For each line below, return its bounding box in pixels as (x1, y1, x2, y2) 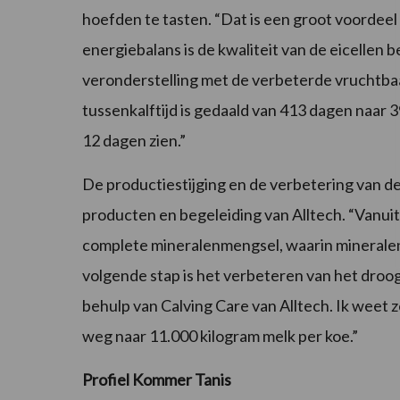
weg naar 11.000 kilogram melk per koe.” (82, 326, 358, 346)
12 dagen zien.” (82, 130, 186, 151)
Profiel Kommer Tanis (82, 370, 231, 390)
